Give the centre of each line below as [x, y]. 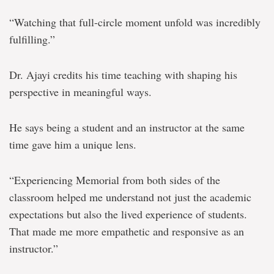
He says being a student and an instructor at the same [127, 127]
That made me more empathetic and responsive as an [127, 231]
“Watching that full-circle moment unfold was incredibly [135, 22]
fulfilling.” [32, 39]
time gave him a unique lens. [73, 144]
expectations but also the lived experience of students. [128, 214]
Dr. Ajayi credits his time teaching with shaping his [123, 74]
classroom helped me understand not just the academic [130, 197]
